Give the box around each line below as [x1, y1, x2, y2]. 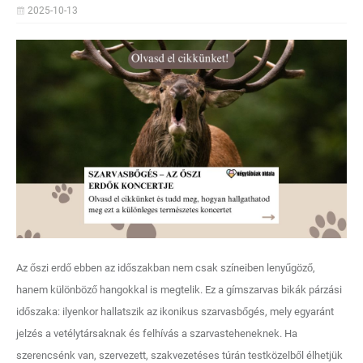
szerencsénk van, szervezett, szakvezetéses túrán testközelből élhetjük [16, 348, 343, 361]
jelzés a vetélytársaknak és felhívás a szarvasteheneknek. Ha [16, 327, 297, 340]
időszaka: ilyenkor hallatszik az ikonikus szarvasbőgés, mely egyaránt [16, 305, 334, 318]
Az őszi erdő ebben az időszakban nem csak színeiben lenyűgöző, [16, 261, 315, 274]
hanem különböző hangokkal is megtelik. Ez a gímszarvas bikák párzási [16, 283, 342, 296]
